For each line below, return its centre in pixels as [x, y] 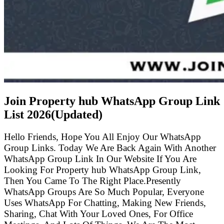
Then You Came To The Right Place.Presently [92, 180]
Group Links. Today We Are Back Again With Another [110, 147]
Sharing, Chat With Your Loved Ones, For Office [98, 213]
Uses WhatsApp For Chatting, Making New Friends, [105, 202]
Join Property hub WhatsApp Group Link [112, 101]
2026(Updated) [65, 114]
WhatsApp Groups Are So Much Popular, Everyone [104, 191]
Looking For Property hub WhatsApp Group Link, [102, 169]
